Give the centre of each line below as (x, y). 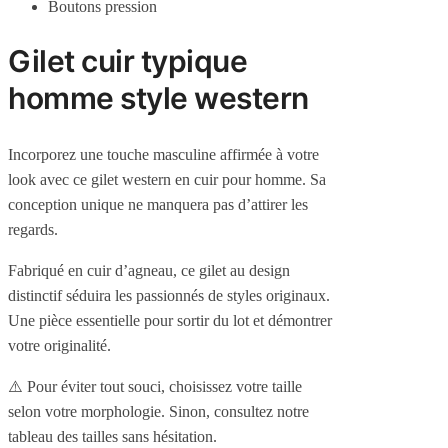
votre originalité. (59, 346)
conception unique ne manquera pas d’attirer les (158, 205)
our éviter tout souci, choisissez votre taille (169, 387)
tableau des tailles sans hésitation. (112, 437)
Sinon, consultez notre (239, 412)
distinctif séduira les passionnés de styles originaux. (169, 296)
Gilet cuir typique (127, 61)
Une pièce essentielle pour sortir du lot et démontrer (170, 321)
